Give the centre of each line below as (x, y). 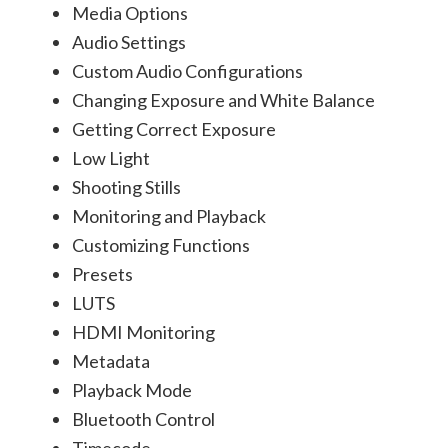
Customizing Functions (161, 245)
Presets (102, 274)
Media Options (130, 13)
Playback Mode (132, 390)
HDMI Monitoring (143, 332)
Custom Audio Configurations (187, 71)
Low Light (111, 158)
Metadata (111, 361)
